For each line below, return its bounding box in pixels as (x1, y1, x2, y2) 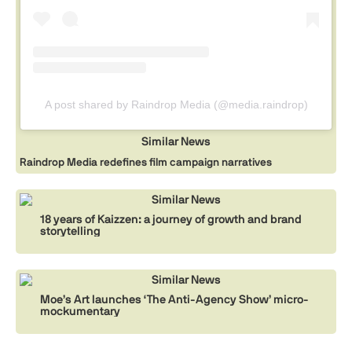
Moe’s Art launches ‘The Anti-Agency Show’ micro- (40, 292, 309, 306)
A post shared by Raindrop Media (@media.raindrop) (44, 98, 308, 112)
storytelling (40, 224, 101, 238)
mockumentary (40, 304, 120, 318)
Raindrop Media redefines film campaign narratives (20, 156, 272, 169)
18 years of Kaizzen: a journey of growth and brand (40, 212, 302, 226)
